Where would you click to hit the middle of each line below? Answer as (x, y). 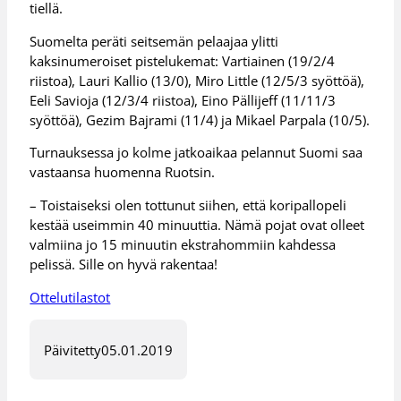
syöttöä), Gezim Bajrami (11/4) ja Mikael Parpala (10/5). (200, 119)
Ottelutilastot (70, 297)
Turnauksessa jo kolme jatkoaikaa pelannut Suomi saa (196, 153)
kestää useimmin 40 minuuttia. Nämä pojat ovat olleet (197, 225)
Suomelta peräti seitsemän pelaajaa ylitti (154, 41)
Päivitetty (73, 350)
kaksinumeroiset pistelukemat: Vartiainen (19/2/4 (183, 60)
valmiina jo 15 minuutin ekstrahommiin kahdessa (183, 245)
